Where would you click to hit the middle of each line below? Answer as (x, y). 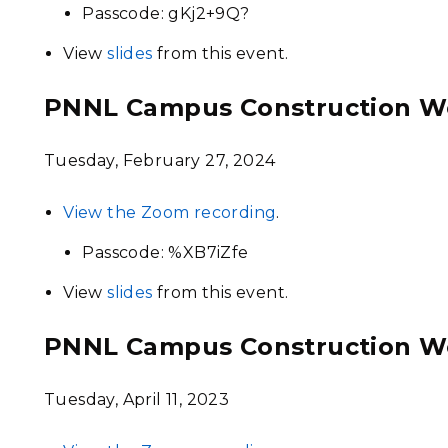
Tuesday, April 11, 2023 (137, 399)
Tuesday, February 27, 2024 (160, 160)
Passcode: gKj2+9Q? (166, 13)
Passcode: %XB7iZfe (165, 252)
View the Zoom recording (170, 212)
